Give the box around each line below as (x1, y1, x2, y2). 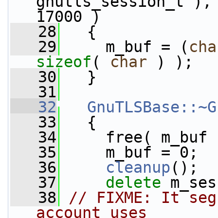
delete (106, 174, 161, 191)
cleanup (106, 159, 170, 176)
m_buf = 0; (59, 144, 198, 161)
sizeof (36, 53, 91, 71)
